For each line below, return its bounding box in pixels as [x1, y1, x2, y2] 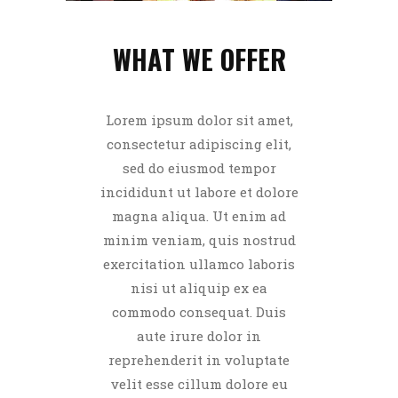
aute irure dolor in [137, 327, 261, 346]
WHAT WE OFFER [112, 39, 286, 80]
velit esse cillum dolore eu [110, 375, 288, 394]
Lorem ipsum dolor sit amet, [105, 111, 293, 130]
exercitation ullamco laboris [103, 255, 295, 274]
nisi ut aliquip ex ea [131, 279, 267, 298]
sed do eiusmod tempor [122, 159, 276, 178]
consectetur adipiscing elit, [107, 135, 291, 154]
